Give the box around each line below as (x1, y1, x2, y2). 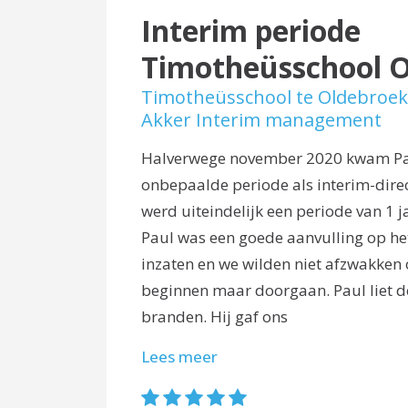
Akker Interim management (140, 107, 382, 132)
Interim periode (140, 10, 361, 50)
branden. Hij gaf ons (140, 305, 288, 327)
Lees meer (140, 345, 218, 367)
